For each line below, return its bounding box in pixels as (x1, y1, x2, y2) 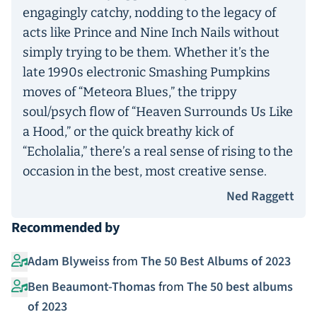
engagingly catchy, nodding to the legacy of (23, 5, 276, 21)
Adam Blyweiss (27, 253, 110, 270)
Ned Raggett (226, 188, 294, 205)
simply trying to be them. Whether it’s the (23, 45, 270, 60)
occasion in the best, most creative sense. (23, 163, 267, 179)
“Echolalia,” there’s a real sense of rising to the (23, 144, 293, 159)
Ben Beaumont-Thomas (27, 278, 156, 296)
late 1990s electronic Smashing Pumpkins (23, 64, 270, 80)
